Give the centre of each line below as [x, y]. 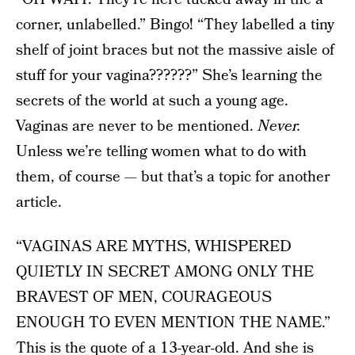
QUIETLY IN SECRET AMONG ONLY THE [165, 272]
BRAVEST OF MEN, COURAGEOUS [144, 297]
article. [39, 202]
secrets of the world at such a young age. [152, 101]
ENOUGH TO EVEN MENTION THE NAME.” [173, 323]
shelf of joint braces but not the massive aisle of [175, 50]
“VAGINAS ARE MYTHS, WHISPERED [154, 246]
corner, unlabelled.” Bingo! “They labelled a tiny [175, 25]
